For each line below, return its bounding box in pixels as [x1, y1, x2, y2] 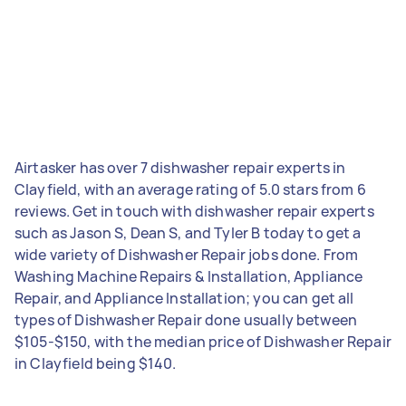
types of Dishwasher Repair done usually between [14, 309, 358, 330]
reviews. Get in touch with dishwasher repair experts [14, 200, 374, 221]
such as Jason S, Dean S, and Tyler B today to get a [14, 222, 362, 243]
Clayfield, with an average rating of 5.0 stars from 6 [14, 179, 366, 199]
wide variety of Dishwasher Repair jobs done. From [14, 244, 359, 265]
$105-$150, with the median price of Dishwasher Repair [14, 331, 391, 352]
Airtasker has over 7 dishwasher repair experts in [14, 157, 346, 178]
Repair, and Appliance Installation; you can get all [14, 287, 354, 308]
